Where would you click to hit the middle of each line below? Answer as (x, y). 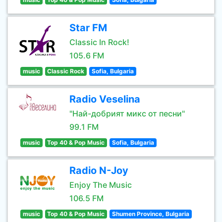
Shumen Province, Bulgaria (150, 214)
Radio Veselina (105, 99)
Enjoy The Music (101, 185)
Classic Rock (66, 71)
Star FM (88, 28)
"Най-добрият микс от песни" (127, 113)
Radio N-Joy (99, 170)
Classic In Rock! (99, 42)
